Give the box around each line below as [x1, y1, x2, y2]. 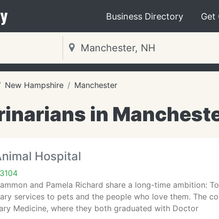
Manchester [74, 80, 117, 90]
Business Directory [106, 11, 183, 22]
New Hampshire [5, 80, 64, 90]
